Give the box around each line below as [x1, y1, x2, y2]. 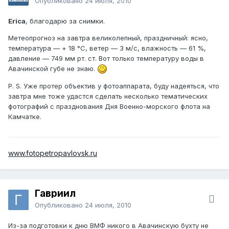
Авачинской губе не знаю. [8, 64, 97, 73]
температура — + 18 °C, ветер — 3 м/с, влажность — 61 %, [8, 43, 206, 52]
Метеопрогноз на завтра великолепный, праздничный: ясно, [8, 33, 208, 42]
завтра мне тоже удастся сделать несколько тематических [8, 92, 208, 101]
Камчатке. [8, 112, 41, 121]
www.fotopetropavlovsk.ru [8, 148, 97, 157]
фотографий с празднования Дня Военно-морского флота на [8, 102, 210, 111]
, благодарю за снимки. [26, 16, 105, 25]
